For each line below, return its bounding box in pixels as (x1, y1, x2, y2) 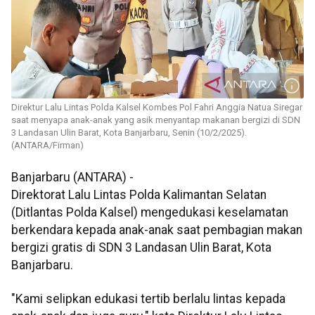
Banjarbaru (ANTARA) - (11, 170, 134, 185)
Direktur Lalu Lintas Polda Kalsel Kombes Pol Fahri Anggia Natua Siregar (11, 102, 302, 113)
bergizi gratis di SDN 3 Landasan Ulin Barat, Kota (11, 240, 271, 255)
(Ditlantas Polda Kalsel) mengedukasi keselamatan (11, 205, 288, 220)
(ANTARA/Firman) (11, 140, 84, 151)
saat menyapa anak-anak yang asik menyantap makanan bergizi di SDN (11, 115, 300, 126)
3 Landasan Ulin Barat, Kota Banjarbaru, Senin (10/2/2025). (11, 127, 247, 139)
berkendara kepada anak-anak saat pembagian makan (11, 223, 302, 238)
